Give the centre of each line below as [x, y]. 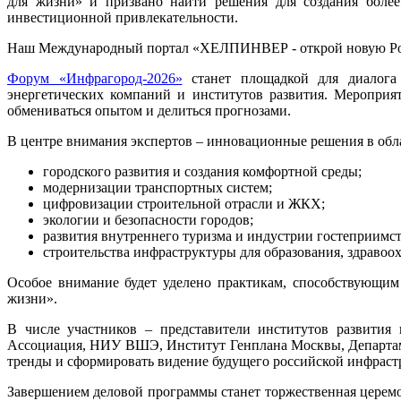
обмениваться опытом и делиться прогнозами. [149, 110]
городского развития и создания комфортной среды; [202, 171]
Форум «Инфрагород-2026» [95, 78]
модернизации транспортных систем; [158, 187]
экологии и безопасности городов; [148, 219]
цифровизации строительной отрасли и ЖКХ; [184, 203]
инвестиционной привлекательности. [123, 17]
